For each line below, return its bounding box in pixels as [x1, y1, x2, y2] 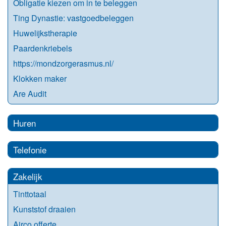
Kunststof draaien [13, 203, 76, 215]
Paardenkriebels [13, 42, 72, 54]
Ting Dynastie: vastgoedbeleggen [13, 12, 134, 24]
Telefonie [13, 143, 46, 156]
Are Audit [13, 87, 46, 99]
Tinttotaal [13, 188, 46, 200]
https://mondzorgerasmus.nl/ [13, 57, 114, 69]
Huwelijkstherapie [13, 27, 77, 39]
